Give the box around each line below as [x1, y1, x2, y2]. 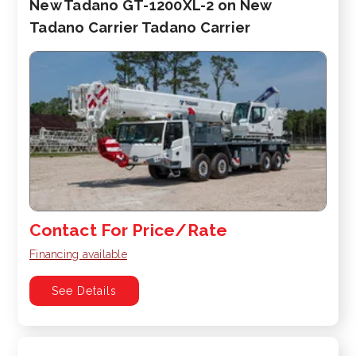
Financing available [29, 247, 127, 261]
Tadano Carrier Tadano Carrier [29, 18, 251, 36]
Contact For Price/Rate [29, 219, 228, 240]
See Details [52, 284, 117, 297]
